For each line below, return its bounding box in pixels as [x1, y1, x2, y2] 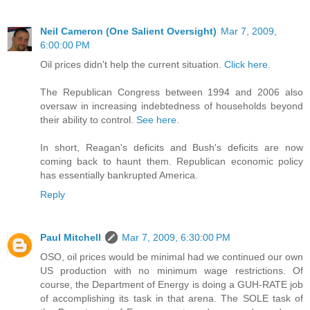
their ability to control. [40, 113, 136, 125]
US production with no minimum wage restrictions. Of [40, 264, 303, 276]
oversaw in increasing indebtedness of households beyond [40, 100, 303, 111]
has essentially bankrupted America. [40, 169, 198, 181]
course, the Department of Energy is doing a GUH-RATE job [40, 278, 303, 290]
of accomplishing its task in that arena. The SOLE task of [40, 292, 303, 304]
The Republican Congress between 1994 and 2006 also [40, 86, 303, 98]
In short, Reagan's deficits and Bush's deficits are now [40, 141, 303, 153]
